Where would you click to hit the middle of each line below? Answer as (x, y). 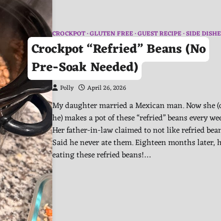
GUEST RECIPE (160, 34)
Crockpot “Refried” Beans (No (118, 49)
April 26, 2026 (107, 88)
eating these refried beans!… (101, 155)
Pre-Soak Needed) (85, 68)
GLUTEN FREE (111, 34)
